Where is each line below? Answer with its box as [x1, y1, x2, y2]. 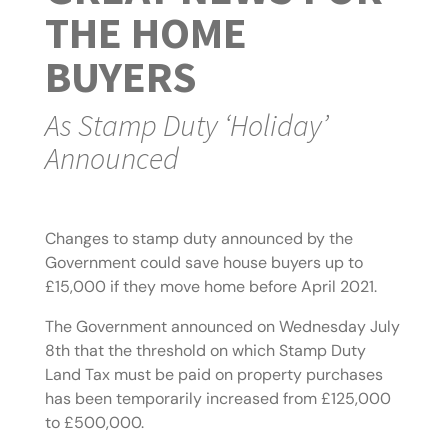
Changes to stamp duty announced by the [44, 228, 353, 250]
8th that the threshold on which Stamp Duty [44, 340, 366, 362]
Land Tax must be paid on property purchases [44, 364, 383, 386]
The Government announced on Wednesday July [44, 316, 400, 338]
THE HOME [44, 5, 247, 61]
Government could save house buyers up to [44, 252, 363, 274]
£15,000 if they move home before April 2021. [44, 276, 377, 298]
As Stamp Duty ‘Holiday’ [44, 106, 328, 145]
